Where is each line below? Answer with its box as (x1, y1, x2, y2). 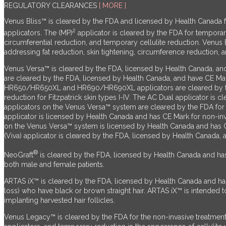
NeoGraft (4, 151, 33, 159)
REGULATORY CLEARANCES (4, 1, 99, 10)
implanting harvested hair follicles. (4, 196, 115, 205)
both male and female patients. (4, 160, 104, 169)
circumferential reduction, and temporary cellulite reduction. (4, 38, 202, 47)
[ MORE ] (99, 1, 126, 10)
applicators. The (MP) (4, 29, 73, 37)
